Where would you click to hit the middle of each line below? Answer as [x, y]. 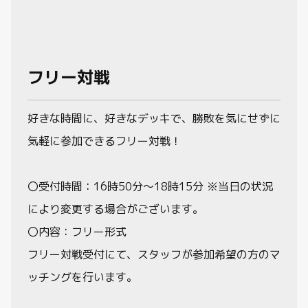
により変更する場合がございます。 [115, 209]
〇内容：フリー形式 [77, 232]
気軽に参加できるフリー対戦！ [104, 141]
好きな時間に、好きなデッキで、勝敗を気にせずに [154, 118]
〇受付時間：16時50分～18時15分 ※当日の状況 [150, 186]
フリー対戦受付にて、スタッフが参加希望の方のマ [154, 254]
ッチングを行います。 [82, 277]
